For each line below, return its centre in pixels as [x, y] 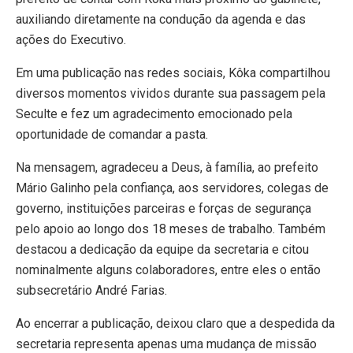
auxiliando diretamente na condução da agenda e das [161, 20]
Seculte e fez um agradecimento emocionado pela [154, 114]
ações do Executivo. [71, 40]
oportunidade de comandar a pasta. [112, 135]
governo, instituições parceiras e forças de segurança [163, 209]
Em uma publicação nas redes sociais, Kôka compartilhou [173, 73]
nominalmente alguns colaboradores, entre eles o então [168, 270]
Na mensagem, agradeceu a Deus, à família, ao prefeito [167, 168]
